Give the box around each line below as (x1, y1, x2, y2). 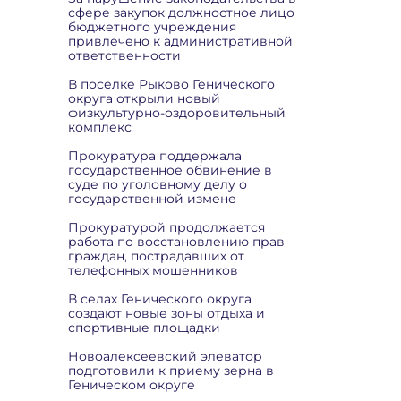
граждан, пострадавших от (68, 248, 244, 264)
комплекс (68, 119, 132, 135)
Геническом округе (68, 377, 195, 393)
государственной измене (68, 191, 236, 207)
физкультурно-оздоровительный (68, 105, 286, 121)
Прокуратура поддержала (68, 148, 242, 164)
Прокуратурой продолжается (68, 219, 265, 235)
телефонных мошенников (68, 262, 238, 278)
